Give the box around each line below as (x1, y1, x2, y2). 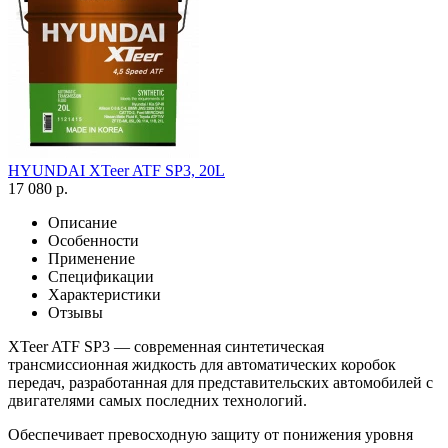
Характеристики (48, 285, 161, 303)
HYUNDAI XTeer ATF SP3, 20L (8, 161, 225, 179)
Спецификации (48, 267, 154, 285)
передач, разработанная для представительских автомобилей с (8, 373, 433, 391)
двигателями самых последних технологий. (8, 391, 307, 409)
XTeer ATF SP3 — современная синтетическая (8, 337, 324, 355)
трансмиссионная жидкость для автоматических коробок (8, 355, 396, 373)
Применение (48, 249, 135, 267)
